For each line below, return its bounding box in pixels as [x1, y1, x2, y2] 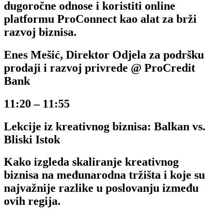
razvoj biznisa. [4, 25, 77, 38]
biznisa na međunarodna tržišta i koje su [4, 169, 205, 182]
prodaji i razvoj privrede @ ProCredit [4, 61, 195, 74]
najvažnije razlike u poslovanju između [4, 182, 199, 195]
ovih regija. [4, 195, 61, 208]
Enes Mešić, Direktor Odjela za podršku [4, 48, 204, 61]
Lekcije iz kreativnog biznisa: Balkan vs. [4, 120, 205, 133]
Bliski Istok [4, 133, 60, 146]
